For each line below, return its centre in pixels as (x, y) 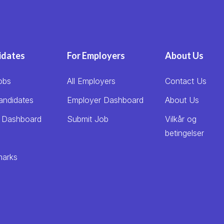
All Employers (91, 81)
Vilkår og (180, 119)
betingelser (184, 133)
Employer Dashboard (105, 100)
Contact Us (185, 81)
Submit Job (87, 119)
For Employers (96, 55)
